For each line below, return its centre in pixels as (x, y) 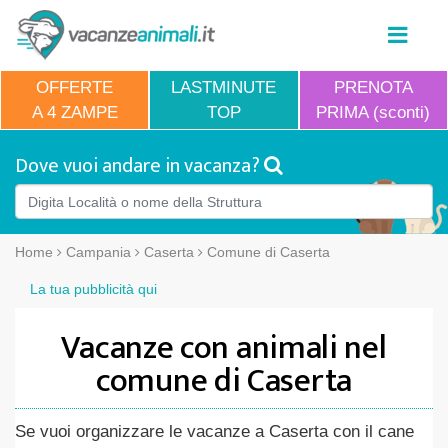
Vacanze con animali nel (224, 348)
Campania (98, 252)
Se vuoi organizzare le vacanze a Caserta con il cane (214, 431)
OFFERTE (75, 87)
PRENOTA (373, 87)
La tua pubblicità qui (93, 289)
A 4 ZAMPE (74, 112)
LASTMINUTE (224, 87)
